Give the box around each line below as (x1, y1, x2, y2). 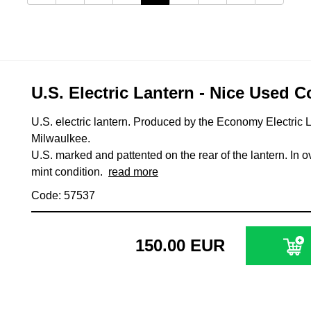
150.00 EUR (135, 235, 225, 255)
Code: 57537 (31, 189, 95, 201)
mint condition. (31, 165, 108, 178)
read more (108, 165, 158, 178)
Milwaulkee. (31, 132, 90, 144)
